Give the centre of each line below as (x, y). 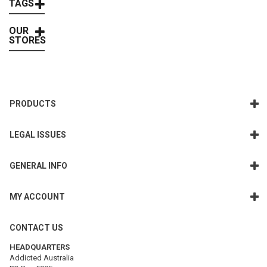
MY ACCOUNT (37, 197)
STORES (27, 40)
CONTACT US (36, 228)
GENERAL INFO (38, 166)
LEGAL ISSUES (38, 135)
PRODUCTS (33, 104)
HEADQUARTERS (40, 247)
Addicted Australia (42, 258)
